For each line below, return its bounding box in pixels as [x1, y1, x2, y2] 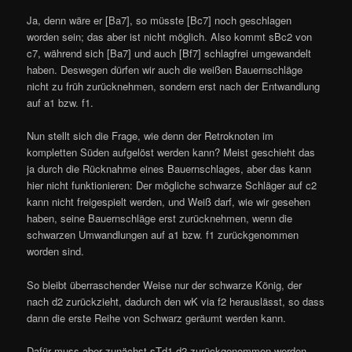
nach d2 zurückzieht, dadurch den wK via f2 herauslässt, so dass [27, 293, 325, 309]
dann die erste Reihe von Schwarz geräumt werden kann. [27, 310, 287, 325]
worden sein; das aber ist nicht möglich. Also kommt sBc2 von [27, 29, 313, 45]
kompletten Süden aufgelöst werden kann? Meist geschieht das [27, 145, 316, 160]
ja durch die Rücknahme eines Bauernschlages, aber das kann [27, 161, 312, 177]
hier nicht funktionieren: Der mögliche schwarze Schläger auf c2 [27, 178, 317, 193]
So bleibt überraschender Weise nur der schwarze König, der [27, 277, 302, 292]
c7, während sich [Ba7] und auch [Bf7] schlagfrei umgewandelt [27, 46, 312, 61]
